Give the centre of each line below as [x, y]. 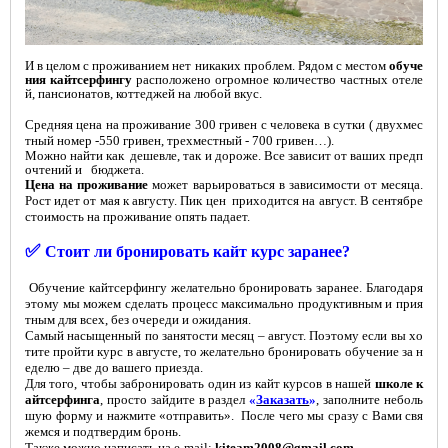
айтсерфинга [62, 400]
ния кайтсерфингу [78, 80]
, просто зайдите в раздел [175, 400]
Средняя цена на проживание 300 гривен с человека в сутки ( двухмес [224, 125]
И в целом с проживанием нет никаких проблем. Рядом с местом [207, 66]
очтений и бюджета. [89, 170]
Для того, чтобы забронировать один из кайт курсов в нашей [200, 384]
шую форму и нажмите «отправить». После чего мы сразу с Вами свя [224, 416]
